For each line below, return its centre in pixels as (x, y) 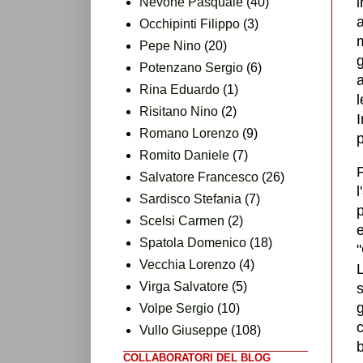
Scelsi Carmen (182, 220)
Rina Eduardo (179, 89)
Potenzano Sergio (191, 67)
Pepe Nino (170, 45)
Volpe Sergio (177, 308)
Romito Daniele (184, 155)
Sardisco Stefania (190, 199)
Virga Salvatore (184, 286)
